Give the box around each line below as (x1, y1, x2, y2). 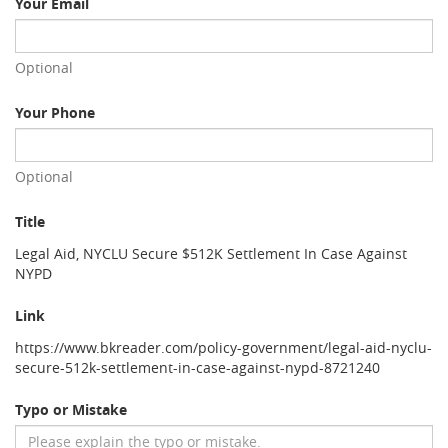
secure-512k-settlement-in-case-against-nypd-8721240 (15, 358, 380, 377)
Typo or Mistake (15, 400, 127, 419)
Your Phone (15, 103, 95, 122)
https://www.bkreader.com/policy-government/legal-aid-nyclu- (15, 338, 432, 357)
